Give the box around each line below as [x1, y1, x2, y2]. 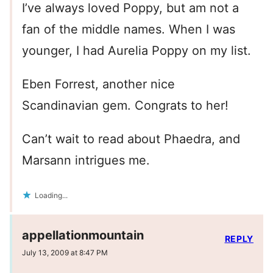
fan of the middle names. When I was [22, 22, 235, 37]
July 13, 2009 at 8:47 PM [22, 248, 108, 258]
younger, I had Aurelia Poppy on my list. [22, 43, 251, 58]
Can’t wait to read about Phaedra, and [22, 132, 240, 147]
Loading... [35, 191, 68, 200]
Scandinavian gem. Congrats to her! [22, 98, 229, 113]
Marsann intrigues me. [22, 153, 150, 168]
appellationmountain [22, 228, 144, 243]
